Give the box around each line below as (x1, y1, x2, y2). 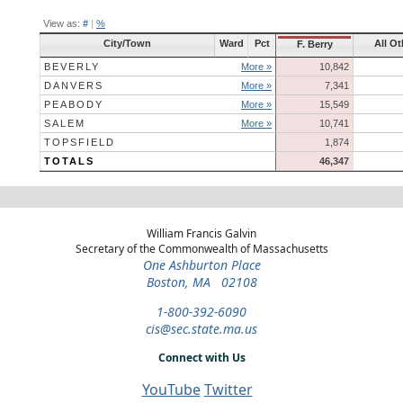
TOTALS (44, 155, 94, 166)
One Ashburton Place (142, 255, 261, 273)
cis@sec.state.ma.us (146, 319, 257, 337)
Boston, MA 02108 (146, 273, 257, 291)
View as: (43, 17, 80, 29)
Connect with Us (157, 349, 246, 365)
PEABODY (44, 98, 103, 110)
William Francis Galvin (147, 225, 256, 241)
